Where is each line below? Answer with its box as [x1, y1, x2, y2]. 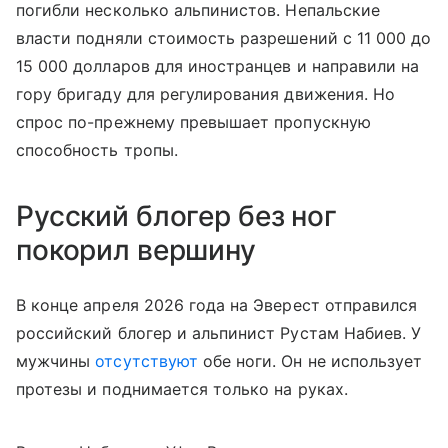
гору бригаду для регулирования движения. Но [16, 84, 396, 104]
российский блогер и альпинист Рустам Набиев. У [16, 323, 422, 343]
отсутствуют [95, 351, 198, 371]
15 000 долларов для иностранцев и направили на [16, 56, 420, 76]
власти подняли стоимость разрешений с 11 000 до [16, 28, 432, 48]
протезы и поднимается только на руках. [16, 379, 348, 399]
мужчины [16, 351, 96, 371]
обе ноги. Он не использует [197, 351, 423, 371]
